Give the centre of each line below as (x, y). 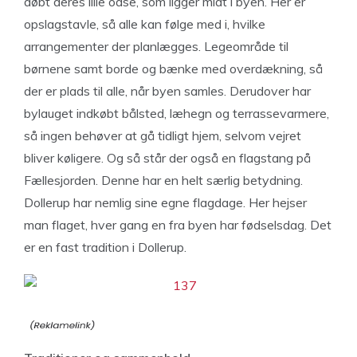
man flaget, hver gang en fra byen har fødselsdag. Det (178, 225)
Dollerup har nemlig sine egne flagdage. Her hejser (165, 202)
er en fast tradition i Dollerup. (105, 247)
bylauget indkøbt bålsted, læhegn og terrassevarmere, (177, 113)
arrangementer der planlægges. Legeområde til (156, 46)
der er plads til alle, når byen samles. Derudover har (167, 91)
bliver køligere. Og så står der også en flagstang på (167, 158)
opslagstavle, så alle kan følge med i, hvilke (145, 24)
